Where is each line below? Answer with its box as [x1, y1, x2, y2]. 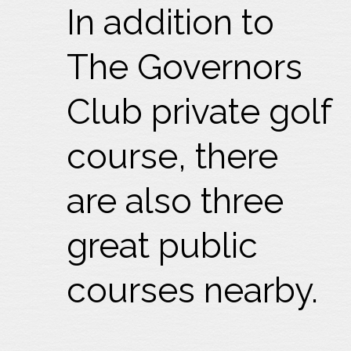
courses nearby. [67, 270, 319, 311]
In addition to [67, 2, 275, 43]
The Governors [67, 46, 303, 88]
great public [67, 225, 259, 266]
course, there [67, 136, 279, 177]
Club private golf [67, 91, 332, 132]
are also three [67, 180, 284, 222]
